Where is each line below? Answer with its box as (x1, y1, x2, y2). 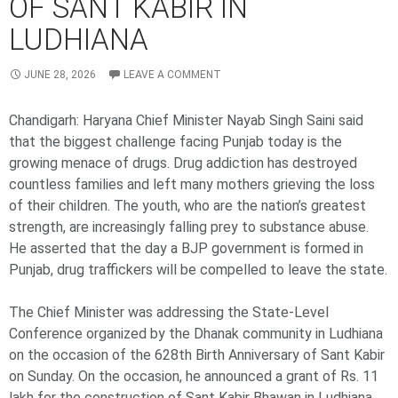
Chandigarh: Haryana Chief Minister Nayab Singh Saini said (9, 112, 363, 130)
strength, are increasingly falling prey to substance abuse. (9, 219, 369, 236)
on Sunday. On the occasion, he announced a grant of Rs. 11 (9, 368, 378, 386)
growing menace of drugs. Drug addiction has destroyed (9, 155, 357, 172)
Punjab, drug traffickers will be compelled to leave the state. (9, 261, 387, 279)
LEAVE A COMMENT (123, 68, 221, 82)
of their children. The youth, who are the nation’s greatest (9, 197, 366, 215)
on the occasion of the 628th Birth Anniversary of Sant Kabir (9, 346, 385, 364)
